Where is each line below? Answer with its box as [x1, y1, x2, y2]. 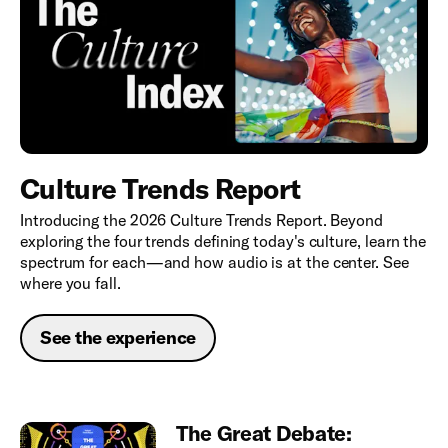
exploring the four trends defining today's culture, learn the [20, 231, 427, 251]
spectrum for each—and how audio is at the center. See [20, 252, 409, 272]
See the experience [40, 326, 197, 349]
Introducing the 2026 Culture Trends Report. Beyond [20, 210, 384, 230]
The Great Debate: [175, 420, 352, 446]
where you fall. [20, 273, 121, 293]
